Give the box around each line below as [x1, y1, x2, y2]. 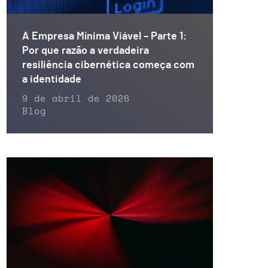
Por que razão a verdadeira [22, 45, 149, 56]
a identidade [22, 74, 81, 85]
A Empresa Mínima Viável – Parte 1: [22, 31, 187, 42]
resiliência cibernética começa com [22, 59, 194, 71]
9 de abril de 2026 [22, 94, 130, 103]
